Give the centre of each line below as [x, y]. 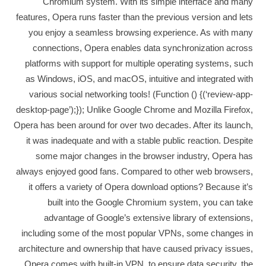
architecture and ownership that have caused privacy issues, [135, 248]
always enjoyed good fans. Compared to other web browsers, [134, 171]
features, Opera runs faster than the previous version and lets [134, 17]
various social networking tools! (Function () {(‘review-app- [141, 94]
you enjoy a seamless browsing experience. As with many [140, 32]
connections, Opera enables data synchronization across [142, 48]
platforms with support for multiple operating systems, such [139, 63]
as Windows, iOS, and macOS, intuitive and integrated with [139, 79]
